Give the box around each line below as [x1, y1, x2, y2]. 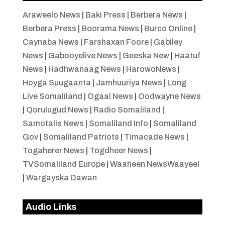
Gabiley [153, 37, 182, 46]
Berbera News [130, 10, 183, 19]
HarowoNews [126, 64, 176, 73]
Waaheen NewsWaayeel [109, 159, 199, 168]
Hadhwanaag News [48, 64, 121, 73]
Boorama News [81, 24, 139, 33]
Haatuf [174, 51, 200, 60]
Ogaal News [87, 91, 133, 100]
